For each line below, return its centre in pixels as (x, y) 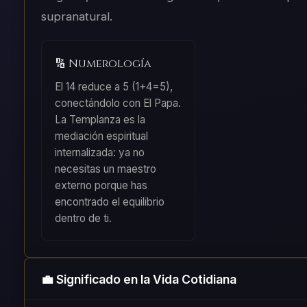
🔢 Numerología (103, 63)
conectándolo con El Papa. (118, 103)
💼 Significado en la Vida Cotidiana (138, 279)
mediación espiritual (101, 136)
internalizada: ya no (99, 152)
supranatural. (76, 17)
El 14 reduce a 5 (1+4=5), (113, 86)
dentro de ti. (83, 218)
